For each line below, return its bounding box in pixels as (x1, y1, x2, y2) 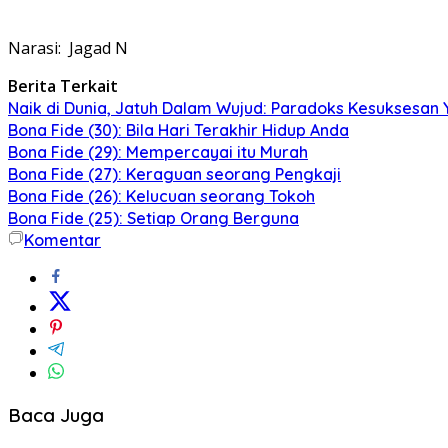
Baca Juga (8, 402, 104, 427)
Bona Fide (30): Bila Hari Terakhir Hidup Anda (8, 119, 349, 140)
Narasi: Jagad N (8, 36, 128, 59)
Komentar (24, 229, 101, 250)
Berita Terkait (8, 74, 118, 97)
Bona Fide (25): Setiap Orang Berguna (8, 207, 299, 228)
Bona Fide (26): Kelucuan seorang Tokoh (8, 185, 315, 206)
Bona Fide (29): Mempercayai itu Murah (8, 141, 308, 162)
